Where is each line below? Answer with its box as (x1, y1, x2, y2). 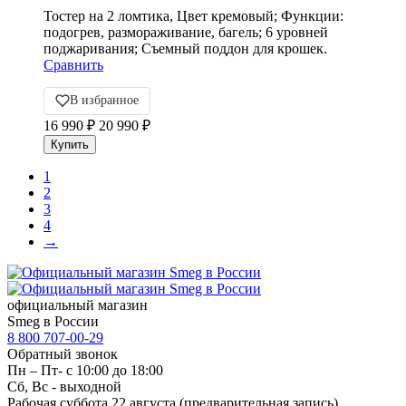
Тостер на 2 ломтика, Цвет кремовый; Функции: (43, 7, 343, 24)
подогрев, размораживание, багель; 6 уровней (43, 24, 328, 40)
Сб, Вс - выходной (7, 378, 121, 394)
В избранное (70, 93, 139, 108)
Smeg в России (7, 313, 99, 329)
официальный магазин (7, 296, 148, 313)
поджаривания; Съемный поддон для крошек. (43, 40, 327, 56)
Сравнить (43, 56, 103, 72)
